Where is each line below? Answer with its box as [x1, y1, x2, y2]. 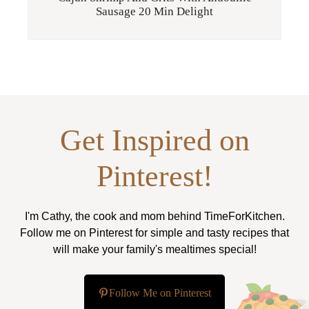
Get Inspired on [59, 123, 250, 158]
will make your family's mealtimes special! [52, 243, 257, 256]
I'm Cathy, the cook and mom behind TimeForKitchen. [24, 210, 285, 223]
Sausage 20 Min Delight [96, 5, 213, 19]
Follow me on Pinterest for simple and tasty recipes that [20, 227, 289, 239]
